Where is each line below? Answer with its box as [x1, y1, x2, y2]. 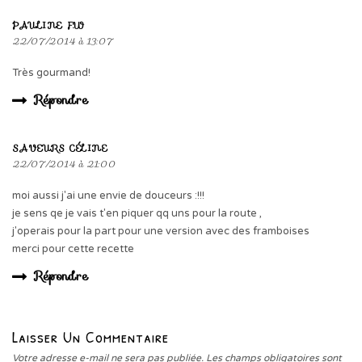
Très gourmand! [12, 66, 90, 80]
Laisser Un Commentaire [12, 326, 169, 348]
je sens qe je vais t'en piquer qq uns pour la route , [12, 207, 262, 221]
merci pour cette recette [12, 242, 134, 256]
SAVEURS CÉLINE [12, 141, 107, 156]
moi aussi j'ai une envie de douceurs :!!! [12, 189, 204, 203]
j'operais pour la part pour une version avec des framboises [12, 225, 309, 238]
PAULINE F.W [12, 18, 85, 33]
